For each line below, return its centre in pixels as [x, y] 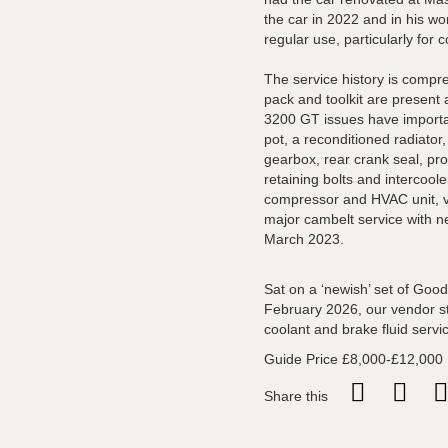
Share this [296, 396]
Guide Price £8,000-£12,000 [353, 359]
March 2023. [304, 239]
